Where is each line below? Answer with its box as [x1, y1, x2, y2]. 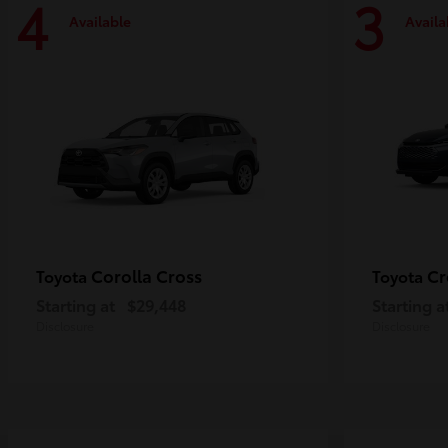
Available [69, 10, 131, 31]
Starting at [36, 293, 115, 317]
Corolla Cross [91, 263, 202, 288]
